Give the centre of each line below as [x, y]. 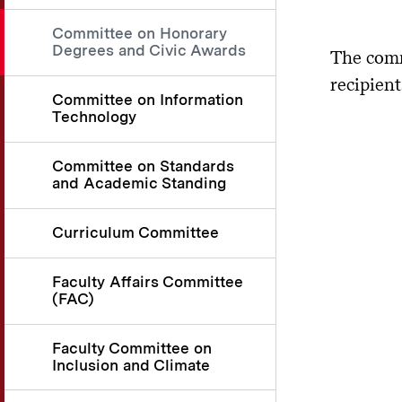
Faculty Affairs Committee [148, 281]
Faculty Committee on [132, 348]
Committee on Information [148, 99]
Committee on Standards [143, 166]
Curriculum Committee [135, 232]
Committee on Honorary [140, 33]
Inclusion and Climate [131, 365]
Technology [94, 116]
